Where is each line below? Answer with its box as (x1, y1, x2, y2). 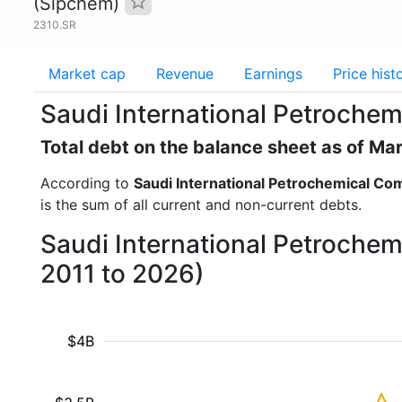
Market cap (48, 65, 126, 83)
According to (40, 174, 134, 192)
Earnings (244, 65, 302, 83)
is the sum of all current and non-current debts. (40, 196, 362, 214)
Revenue (156, 65, 214, 83)
